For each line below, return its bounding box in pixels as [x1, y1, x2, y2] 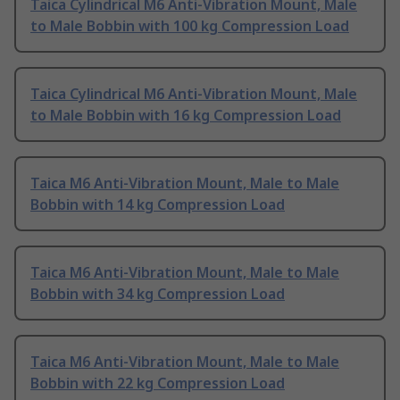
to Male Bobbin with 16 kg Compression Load [30, 105, 341, 126]
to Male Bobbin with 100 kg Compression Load [30, 16, 349, 37]
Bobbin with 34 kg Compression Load [30, 284, 285, 304]
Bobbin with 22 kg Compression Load [30, 373, 285, 394]
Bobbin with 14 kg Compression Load [30, 195, 285, 215]
